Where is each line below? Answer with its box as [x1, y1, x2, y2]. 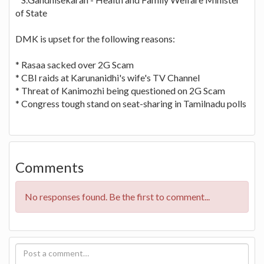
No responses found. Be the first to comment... [25, 190, 210, 202]
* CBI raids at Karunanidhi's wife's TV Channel [15, 71, 200, 83]
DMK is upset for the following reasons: [15, 32, 175, 44]
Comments [15, 158, 84, 176]
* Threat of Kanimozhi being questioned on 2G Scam [15, 84, 225, 96]
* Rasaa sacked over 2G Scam [15, 58, 134, 70]
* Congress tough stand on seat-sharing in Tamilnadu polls [15, 97, 246, 109]
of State [15, 6, 47, 18]
